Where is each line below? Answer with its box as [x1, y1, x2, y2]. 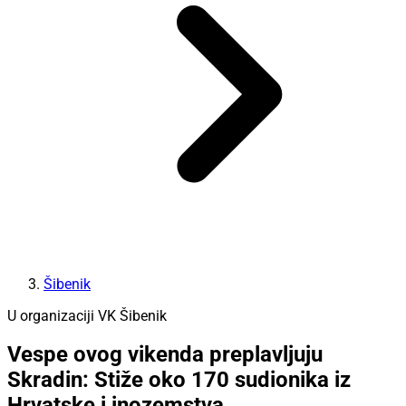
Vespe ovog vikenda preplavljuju [7, 342, 323, 368]
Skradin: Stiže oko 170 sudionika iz [7, 367, 351, 393]
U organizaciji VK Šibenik [7, 306, 167, 324]
